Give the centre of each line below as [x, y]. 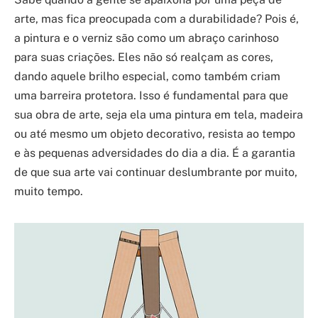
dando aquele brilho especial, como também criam [147, 77]
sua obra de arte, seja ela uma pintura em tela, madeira [159, 115]
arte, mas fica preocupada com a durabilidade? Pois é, [157, 19]
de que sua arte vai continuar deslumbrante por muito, [156, 172]
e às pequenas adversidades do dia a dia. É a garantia [155, 153]
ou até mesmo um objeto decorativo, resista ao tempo [155, 134]
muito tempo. [49, 192]
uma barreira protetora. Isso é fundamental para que [151, 96]
